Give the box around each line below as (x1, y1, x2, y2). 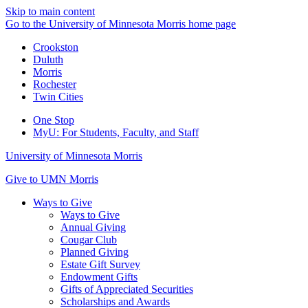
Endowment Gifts (60, 271, 137, 283)
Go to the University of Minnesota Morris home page (5, 18, 236, 30)
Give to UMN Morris (5, 173, 98, 185)
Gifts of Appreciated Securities (60, 283, 193, 295)
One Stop (33, 114, 74, 126)
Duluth (33, 54, 63, 65)
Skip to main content (5, 5, 95, 17)
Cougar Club (60, 234, 117, 245)
